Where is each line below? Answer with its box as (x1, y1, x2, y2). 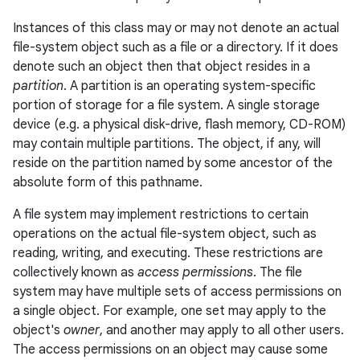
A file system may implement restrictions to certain (13, 207, 309, 223)
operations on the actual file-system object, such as (13, 226, 317, 242)
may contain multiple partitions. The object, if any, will (13, 136, 321, 152)
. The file (253, 264, 302, 280)
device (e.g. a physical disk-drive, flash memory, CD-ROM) (13, 117, 346, 133)
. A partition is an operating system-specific (63, 78, 316, 94)
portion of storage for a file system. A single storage (13, 97, 320, 113)
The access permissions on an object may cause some (13, 342, 328, 358)
